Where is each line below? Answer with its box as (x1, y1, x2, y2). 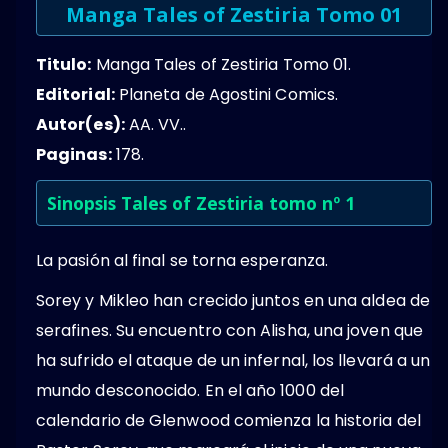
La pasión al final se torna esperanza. (36, 249, 329, 273)
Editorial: (36, 83, 115, 107)
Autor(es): (36, 113, 125, 137)
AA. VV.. (124, 113, 187, 137)
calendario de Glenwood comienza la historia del (36, 409, 421, 433)
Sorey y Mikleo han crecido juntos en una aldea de (36, 289, 430, 313)
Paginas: (36, 143, 112, 167)
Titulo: (36, 53, 92, 77)
